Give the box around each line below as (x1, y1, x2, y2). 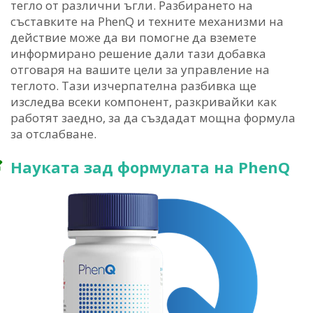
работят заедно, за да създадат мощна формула (10, 110, 296, 126)
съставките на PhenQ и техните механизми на (10, 13, 284, 29)
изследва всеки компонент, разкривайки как (10, 94, 277, 110)
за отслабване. (10, 126, 96, 142)
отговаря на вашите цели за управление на (10, 61, 270, 78)
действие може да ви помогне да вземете (10, 29, 256, 45)
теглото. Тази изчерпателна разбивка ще (10, 78, 256, 94)
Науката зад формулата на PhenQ (10, 156, 290, 177)
